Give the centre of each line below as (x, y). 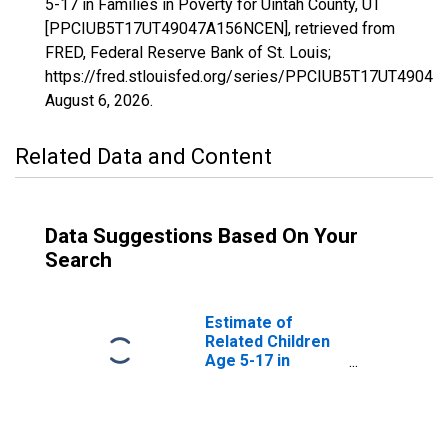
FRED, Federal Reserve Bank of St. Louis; (188, 52)
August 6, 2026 (97, 100)
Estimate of (249, 322)
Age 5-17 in (247, 360)
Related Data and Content (143, 156)
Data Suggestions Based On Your (201, 236)
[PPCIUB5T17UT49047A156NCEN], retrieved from (220, 28)
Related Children (267, 341)
